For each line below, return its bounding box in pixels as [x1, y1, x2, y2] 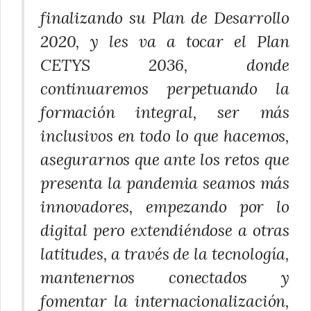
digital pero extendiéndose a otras [40, 220, 289, 241]
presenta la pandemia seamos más [40, 173, 289, 194]
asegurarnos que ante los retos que [40, 149, 289, 170]
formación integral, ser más [40, 102, 289, 123]
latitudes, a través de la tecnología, [40, 244, 289, 264]
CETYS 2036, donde [40, 55, 289, 76]
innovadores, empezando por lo [40, 196, 289, 217]
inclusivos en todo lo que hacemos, [40, 126, 289, 146]
